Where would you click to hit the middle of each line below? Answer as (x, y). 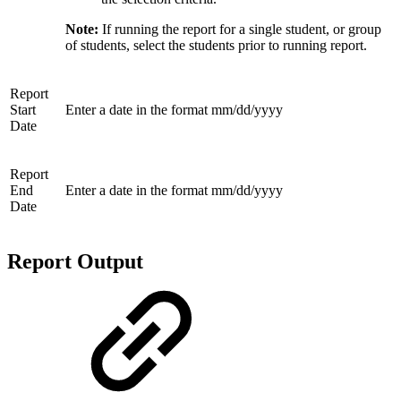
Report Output (75, 261)
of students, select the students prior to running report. (216, 45)
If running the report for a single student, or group (240, 29)
